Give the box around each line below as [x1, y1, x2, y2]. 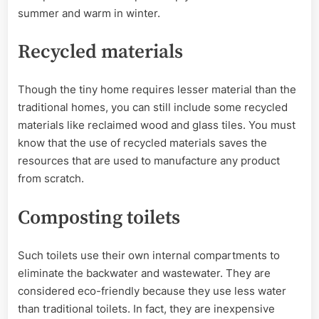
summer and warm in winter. [18, 6, 163, 20]
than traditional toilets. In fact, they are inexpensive [18, 302, 275, 316]
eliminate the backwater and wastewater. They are [18, 266, 271, 281]
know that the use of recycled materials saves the [18, 136, 267, 150]
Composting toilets [18, 205, 184, 230]
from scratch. [18, 172, 87, 186]
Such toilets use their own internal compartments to [18, 249, 280, 263]
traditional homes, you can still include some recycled [18, 100, 288, 115]
